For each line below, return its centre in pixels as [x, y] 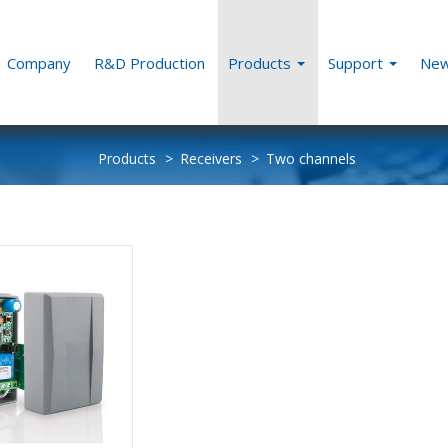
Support [357, 62]
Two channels [310, 158]
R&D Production [149, 62]
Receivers [210, 158]
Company [39, 62]
